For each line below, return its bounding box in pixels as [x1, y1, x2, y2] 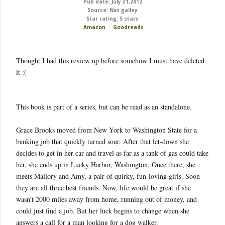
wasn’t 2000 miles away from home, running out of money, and [16, 194, 197, 204]
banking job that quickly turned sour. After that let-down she [16, 137, 189, 146]
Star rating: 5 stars [86, 15, 139, 22]
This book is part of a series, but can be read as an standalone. [16, 102, 192, 111]
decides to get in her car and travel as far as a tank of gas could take [16, 148, 208, 158]
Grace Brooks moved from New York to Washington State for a [16, 125, 197, 135]
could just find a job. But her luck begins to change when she [16, 206, 189, 215]
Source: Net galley [87, 7, 138, 14]
